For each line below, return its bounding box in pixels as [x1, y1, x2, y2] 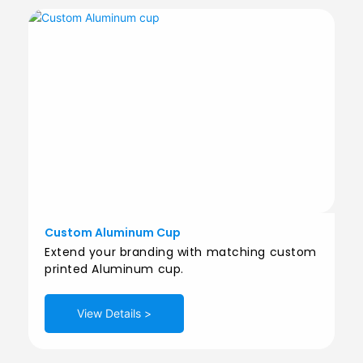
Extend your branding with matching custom [45, 244, 317, 261]
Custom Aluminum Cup [45, 224, 181, 241]
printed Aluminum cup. [45, 261, 184, 278]
